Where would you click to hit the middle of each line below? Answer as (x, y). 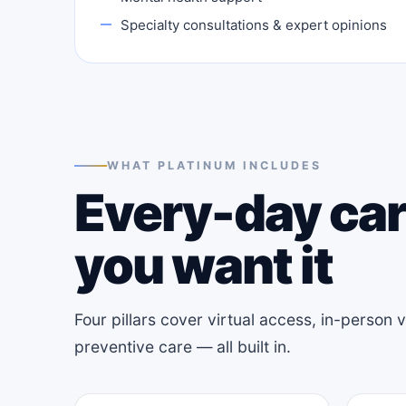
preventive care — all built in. (183, 346)
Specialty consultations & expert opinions (254, 24)
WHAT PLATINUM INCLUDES (214, 165)
